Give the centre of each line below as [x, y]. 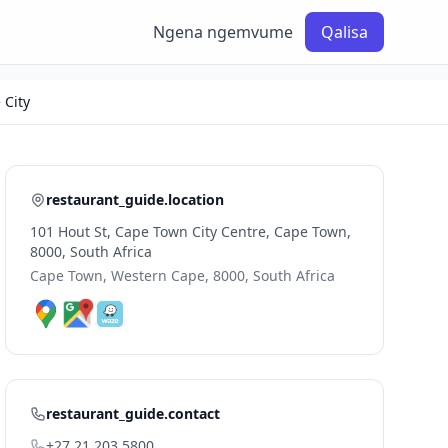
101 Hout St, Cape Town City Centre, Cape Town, [191, 231]
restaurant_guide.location [135, 199]
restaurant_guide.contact [133, 413]
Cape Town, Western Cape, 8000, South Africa [183, 275]
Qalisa [344, 32]
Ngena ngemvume [223, 32]
